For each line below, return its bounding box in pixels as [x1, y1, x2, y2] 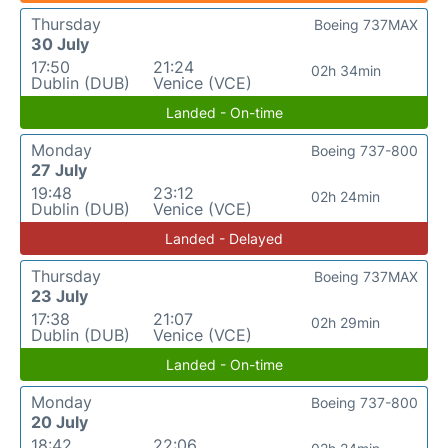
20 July [31, 411, 88, 432]
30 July [31, 33, 89, 54]
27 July [31, 159, 87, 180]
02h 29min [311, 313, 381, 331]
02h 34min [310, 61, 381, 79]
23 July [31, 285, 88, 306]
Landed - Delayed [165, 229, 283, 247]
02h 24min [311, 187, 381, 205]
